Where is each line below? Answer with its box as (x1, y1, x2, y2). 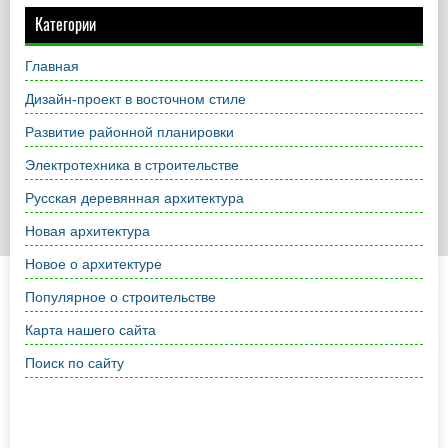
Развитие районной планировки (25, 124, 234, 140)
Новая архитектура (25, 223, 150, 239)
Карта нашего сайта (25, 322, 156, 338)
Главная (25, 58, 79, 74)
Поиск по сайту (25, 355, 124, 371)
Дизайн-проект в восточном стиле (25, 91, 246, 107)
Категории (35, 14, 96, 35)
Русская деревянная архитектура (25, 190, 244, 206)
